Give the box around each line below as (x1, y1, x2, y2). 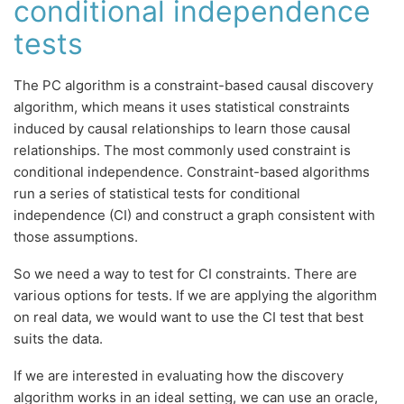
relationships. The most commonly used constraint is (14, 141, 351, 159)
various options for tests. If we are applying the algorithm (14, 286, 377, 304)
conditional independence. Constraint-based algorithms (14, 162, 370, 180)
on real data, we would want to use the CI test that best (14, 308, 363, 326)
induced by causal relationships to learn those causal (14, 119, 351, 137)
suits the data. (14, 329, 103, 347)
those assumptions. (14, 227, 138, 245)
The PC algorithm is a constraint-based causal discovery (14, 76, 373, 94)
